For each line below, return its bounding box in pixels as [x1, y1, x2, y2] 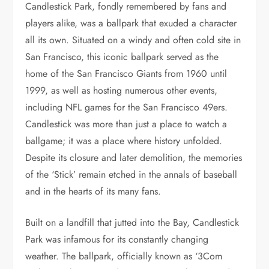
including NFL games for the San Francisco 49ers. [25, 100, 228, 114]
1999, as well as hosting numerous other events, [25, 83, 218, 97]
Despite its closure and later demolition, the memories [25, 150, 243, 165]
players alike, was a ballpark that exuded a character [25, 16, 237, 30]
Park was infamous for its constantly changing [25, 232, 209, 246]
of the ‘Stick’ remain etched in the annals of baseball [25, 167, 238, 181]
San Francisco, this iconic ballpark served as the [25, 49, 219, 64]
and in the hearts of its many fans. [25, 184, 162, 198]
